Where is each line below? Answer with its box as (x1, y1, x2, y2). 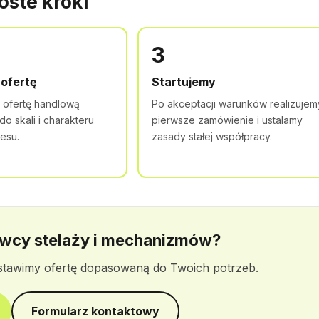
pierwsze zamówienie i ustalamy (152, 114, 303, 126)
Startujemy (152, 75, 216, 89)
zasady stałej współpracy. (152, 130, 273, 142)
